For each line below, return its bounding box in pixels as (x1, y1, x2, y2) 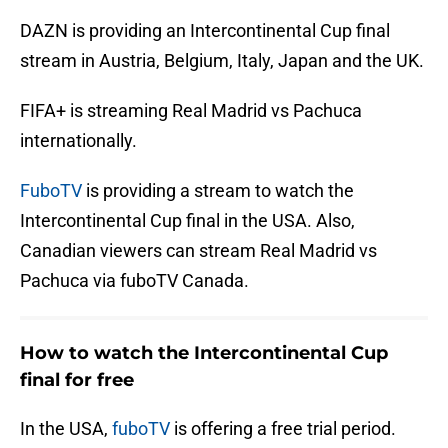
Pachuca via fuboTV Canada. (20, 270, 249, 292)
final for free (20, 369, 134, 392)
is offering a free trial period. (170, 418, 396, 440)
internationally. (20, 130, 137, 152)
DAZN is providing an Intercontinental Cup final (20, 20, 390, 42)
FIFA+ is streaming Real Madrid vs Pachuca (20, 100, 362, 122)
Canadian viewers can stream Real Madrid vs (20, 240, 377, 262)
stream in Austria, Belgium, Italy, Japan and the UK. (20, 50, 424, 72)
